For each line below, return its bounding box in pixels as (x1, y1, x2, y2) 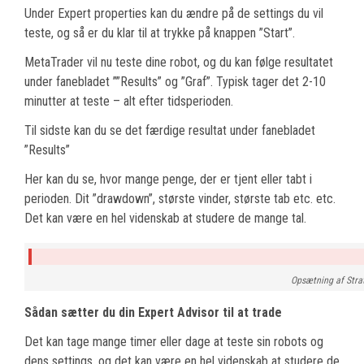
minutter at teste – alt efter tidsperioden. (24, 93, 233, 109)
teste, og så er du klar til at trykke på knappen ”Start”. (24, 24, 295, 41)
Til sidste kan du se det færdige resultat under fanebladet (24, 122, 315, 138)
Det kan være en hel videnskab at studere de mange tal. (24, 210, 306, 226)
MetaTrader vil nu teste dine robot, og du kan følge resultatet (24, 54, 333, 70)
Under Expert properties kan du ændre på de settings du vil (24, 5, 323, 21)
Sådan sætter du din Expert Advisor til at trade (24, 304, 282, 320)
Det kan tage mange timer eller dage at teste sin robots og (24, 333, 323, 349)
